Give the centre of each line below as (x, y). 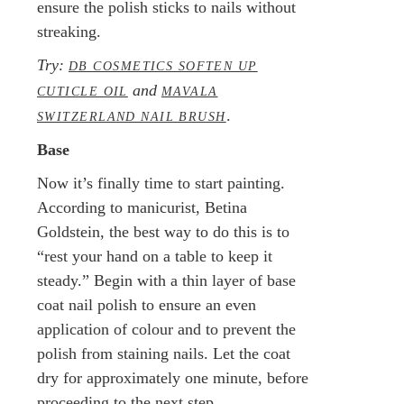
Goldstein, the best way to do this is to (163, 231)
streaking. (71, 31)
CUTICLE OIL (83, 91)
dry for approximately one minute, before (173, 377)
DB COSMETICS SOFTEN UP (163, 65)
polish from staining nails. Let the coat (164, 353)
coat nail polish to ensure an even (147, 304)
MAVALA (189, 91)
